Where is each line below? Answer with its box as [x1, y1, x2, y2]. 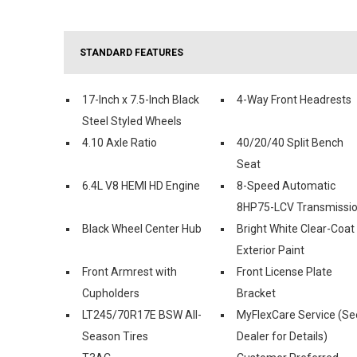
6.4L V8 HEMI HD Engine [82, 178, 200, 192]
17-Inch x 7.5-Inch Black [82, 92, 199, 106]
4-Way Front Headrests [237, 92, 351, 106]
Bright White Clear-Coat [237, 222, 355, 235]
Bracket [237, 286, 276, 300]
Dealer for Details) [237, 329, 328, 343]
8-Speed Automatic [237, 178, 335, 192]
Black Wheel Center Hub [82, 222, 202, 235]
